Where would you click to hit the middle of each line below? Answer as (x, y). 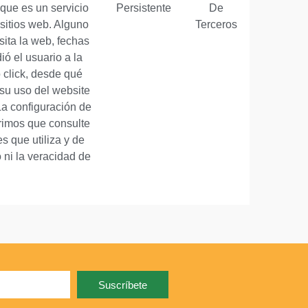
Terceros (216, 25)
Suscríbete (122, 285)
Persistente (144, 8)
